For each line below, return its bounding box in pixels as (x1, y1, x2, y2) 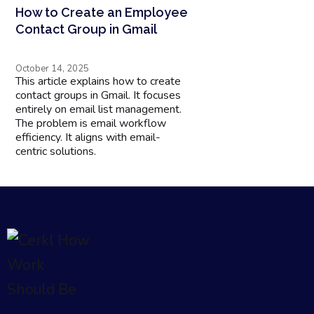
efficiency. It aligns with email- (15, 129, 161, 145)
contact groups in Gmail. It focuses (15, 87, 182, 103)
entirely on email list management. (15, 101, 182, 117)
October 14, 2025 (15, 62, 90, 75)
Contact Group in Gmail (15, 21, 158, 36)
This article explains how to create (15, 73, 182, 89)
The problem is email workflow (15, 115, 167, 131)
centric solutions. (15, 143, 97, 159)
